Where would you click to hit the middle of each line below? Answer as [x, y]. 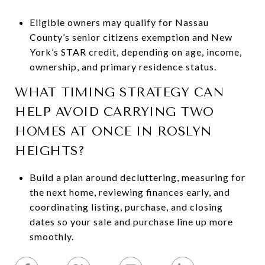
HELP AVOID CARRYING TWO [114, 112]
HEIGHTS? [50, 151]
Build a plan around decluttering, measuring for [137, 177]
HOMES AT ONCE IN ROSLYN [114, 131]
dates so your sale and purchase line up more [131, 221]
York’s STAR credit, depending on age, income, [135, 51]
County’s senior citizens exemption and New [131, 37]
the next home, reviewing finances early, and [130, 192]
